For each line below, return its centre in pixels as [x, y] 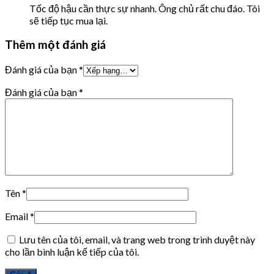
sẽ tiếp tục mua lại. [68, 20]
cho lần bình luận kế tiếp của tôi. [72, 251]
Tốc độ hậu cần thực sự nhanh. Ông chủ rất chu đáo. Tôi [145, 8]
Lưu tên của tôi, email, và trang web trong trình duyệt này [137, 239]
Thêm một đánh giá [55, 45]
